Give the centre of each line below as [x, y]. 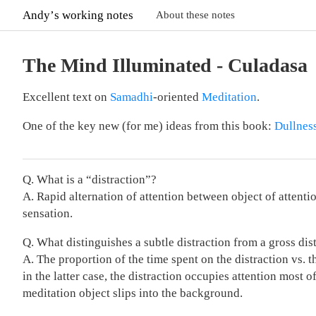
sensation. [48, 213]
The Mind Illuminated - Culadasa [165, 65]
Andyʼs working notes [78, 15]
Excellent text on [66, 97]
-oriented [177, 97]
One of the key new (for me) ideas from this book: [148, 126]
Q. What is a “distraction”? [90, 180]
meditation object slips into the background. [133, 293]
